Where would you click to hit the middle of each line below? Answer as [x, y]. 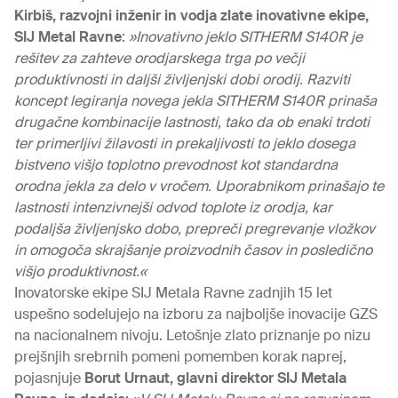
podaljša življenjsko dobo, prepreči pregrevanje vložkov [195, 229]
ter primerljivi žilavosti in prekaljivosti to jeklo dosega [185, 143]
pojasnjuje [49, 378]
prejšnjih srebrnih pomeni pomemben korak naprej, [180, 357]
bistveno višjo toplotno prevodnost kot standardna [176, 165]
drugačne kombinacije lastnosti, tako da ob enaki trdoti [192, 122]
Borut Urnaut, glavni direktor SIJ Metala [215, 378]
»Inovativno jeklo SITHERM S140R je [246, 37]
